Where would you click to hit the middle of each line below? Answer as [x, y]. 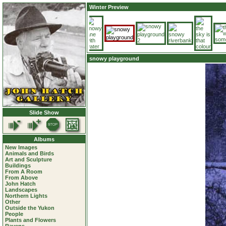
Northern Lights [26, 196]
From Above [21, 178]
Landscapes [21, 190]
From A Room [24, 172]
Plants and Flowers [31, 220]
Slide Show [44, 112]
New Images [21, 147]
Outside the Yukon [30, 208]
